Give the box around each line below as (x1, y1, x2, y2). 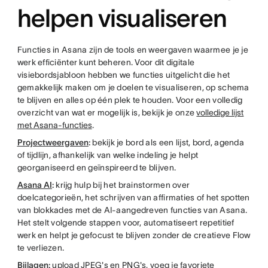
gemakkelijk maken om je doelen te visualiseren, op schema (17, 83, 249, 92)
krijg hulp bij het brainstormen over (56, 180, 190, 190)
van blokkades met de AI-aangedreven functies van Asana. (17, 205, 248, 215)
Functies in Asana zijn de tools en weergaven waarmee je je (17, 45, 248, 54)
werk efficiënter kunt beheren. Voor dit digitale (17, 57, 195, 67)
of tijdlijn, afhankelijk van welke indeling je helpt (17, 150, 199, 160)
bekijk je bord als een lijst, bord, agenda (90, 138, 244, 147)
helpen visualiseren (17, 4, 227, 32)
